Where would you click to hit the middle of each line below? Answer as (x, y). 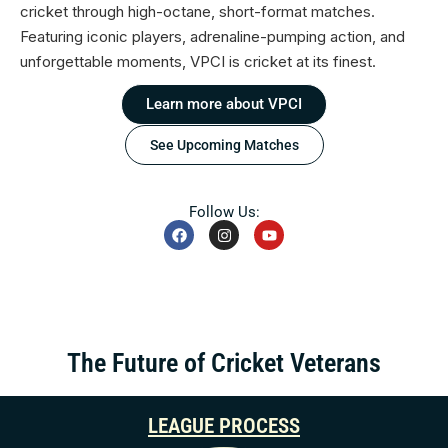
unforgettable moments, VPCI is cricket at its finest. (198, 62)
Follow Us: (224, 212)
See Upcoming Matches (224, 145)
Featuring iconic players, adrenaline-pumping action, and (212, 37)
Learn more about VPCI (224, 104)
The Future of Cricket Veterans (224, 363)
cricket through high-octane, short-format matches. (197, 12)
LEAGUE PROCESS (224, 426)
